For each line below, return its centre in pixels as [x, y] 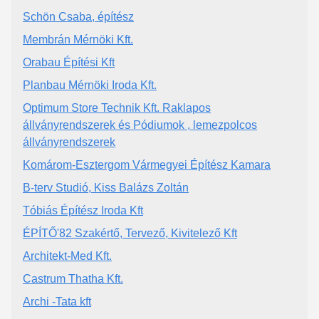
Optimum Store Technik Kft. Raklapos [117, 108]
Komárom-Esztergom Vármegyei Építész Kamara [147, 165]
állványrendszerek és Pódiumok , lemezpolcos [140, 125]
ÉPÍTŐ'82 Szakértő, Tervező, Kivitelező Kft [130, 233]
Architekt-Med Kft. [67, 256]
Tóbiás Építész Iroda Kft [83, 210]
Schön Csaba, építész [78, 17]
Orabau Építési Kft [69, 62]
